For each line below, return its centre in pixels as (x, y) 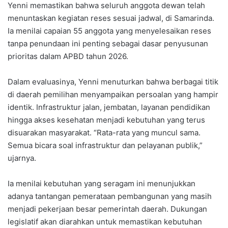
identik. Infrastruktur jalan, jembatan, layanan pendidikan (109, 107)
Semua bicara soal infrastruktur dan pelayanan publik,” (105, 146)
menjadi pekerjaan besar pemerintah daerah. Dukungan (107, 209)
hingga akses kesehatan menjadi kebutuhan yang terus (106, 120)
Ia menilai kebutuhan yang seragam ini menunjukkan (102, 184)
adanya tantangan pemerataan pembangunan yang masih (110, 196)
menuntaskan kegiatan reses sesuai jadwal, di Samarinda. (111, 18)
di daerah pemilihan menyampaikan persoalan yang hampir (113, 95)
